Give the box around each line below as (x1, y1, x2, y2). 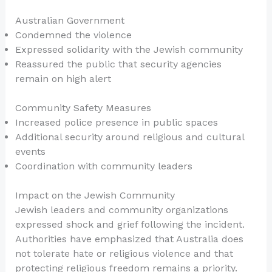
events (15, 146, 46, 158)
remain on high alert (15, 73, 111, 85)
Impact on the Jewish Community (15, 189, 175, 202)
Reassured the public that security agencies (15, 58, 222, 70)
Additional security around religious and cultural (15, 131, 244, 143)
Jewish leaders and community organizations (15, 204, 228, 216)
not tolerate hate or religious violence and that (15, 248, 233, 260)
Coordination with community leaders (15, 160, 192, 172)
